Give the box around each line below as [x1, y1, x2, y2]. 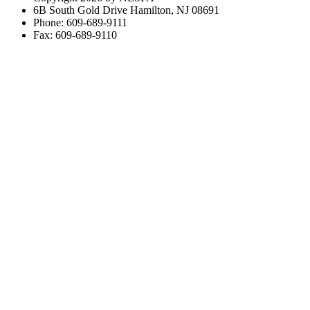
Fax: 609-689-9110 [33, 28, 117, 41]
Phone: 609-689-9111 [33, 16, 127, 28]
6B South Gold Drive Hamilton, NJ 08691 [33, 3, 219, 16]
